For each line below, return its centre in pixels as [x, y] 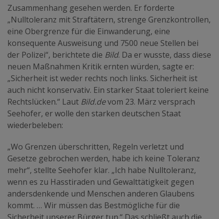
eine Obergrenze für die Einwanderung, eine [89, 32]
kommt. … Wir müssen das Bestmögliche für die [94, 206]
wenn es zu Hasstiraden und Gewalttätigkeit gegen [101, 182]
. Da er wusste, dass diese [165, 55]
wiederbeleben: [35, 125]
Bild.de [93, 102]
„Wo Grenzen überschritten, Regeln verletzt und [96, 147]
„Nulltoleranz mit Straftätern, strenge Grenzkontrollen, [109, 20]
